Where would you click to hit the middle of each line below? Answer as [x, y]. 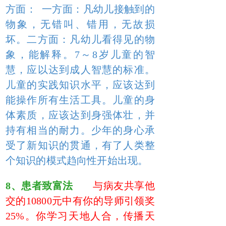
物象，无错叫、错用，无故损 [80, 24]
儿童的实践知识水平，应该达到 [80, 85]
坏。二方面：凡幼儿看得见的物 [80, 39]
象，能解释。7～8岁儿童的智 [80, 54]
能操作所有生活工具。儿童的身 [80, 100]
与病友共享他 [124, 186]
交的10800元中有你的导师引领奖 [80, 201]
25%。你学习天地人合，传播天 [80, 216]
